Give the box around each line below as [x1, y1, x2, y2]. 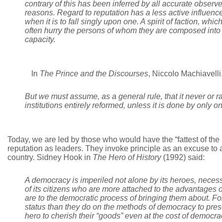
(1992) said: [161, 153, 205, 162]
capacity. [25, 35, 55, 44]
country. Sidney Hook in [7, 153, 93, 162]
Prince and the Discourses [55, 69, 148, 78]
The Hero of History [93, 153, 161, 162]
